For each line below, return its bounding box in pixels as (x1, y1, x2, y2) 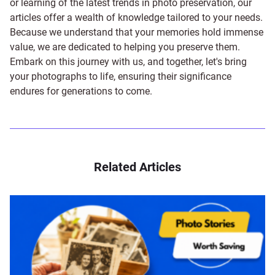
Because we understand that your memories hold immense (10, 26, 263, 38)
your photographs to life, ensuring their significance (10, 70, 231, 82)
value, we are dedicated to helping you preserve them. (10, 41, 240, 53)
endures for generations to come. (10, 85, 152, 97)
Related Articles (94, 159, 181, 174)
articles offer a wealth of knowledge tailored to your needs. (10, 11, 263, 23)
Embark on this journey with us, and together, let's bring (10, 55, 247, 68)
